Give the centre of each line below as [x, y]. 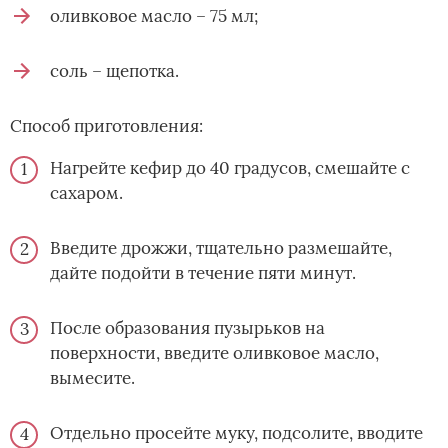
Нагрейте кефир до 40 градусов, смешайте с [230, 167]
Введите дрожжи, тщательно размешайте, [221, 247]
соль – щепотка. [114, 70]
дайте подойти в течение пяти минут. [203, 272]
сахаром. [86, 192]
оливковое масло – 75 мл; [154, 15]
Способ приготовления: [106, 125]
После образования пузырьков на [187, 327]
